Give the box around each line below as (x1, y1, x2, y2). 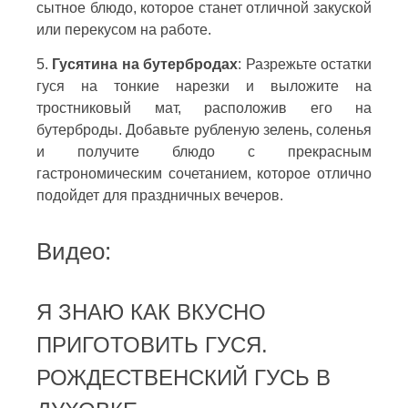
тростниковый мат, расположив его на (36, 99, 372, 116)
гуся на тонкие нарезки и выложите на (36, 77, 372, 94)
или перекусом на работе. (36, 21, 211, 37)
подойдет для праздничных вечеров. (36, 187, 283, 203)
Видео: (36, 238, 111, 264)
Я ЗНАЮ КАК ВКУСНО (36, 299, 266, 324)
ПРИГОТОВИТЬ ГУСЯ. (36, 331, 268, 357)
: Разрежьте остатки (238, 56, 372, 72)
